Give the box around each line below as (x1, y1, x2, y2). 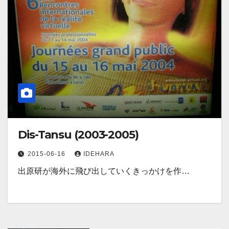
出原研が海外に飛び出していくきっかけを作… (18, 167, 190, 176)
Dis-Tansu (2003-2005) (18, 128, 139, 142)
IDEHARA (83, 150, 114, 158)
